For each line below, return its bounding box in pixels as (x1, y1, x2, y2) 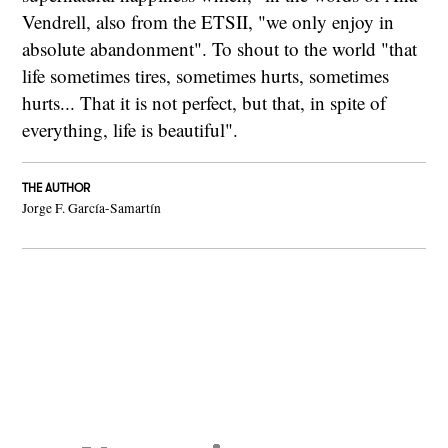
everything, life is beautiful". (22, 117, 239, 143)
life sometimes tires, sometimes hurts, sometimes (22, 63, 390, 89)
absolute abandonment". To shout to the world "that (22, 36, 418, 62)
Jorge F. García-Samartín (22, 198, 162, 217)
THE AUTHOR (22, 180, 91, 195)
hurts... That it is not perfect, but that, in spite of (22, 90, 387, 116)
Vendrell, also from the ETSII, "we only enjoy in (22, 9, 395, 35)
